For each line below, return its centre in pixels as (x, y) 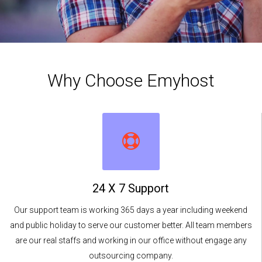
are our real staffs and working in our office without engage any (131, 241)
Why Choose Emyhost (131, 81)
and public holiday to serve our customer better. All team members (131, 225)
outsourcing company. (131, 256)
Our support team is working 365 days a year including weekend (131, 210)
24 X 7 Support (131, 189)
